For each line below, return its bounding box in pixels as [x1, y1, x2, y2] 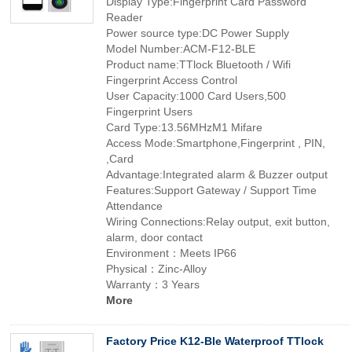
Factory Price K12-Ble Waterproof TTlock [106, 335, 324, 347]
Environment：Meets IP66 [106, 247, 236, 259]
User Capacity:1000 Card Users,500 [106, 90, 286, 102]
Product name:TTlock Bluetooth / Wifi [106, 58, 291, 71]
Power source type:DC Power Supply [106, 27, 289, 39]
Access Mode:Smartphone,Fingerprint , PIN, [106, 137, 325, 149]
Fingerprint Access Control [106, 74, 237, 86]
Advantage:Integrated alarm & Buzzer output [106, 168, 328, 181]
